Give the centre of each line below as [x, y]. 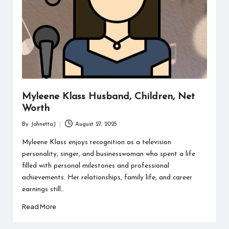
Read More [39, 207]
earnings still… [43, 189]
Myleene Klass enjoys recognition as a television [96, 142]
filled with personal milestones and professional [95, 166]
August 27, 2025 [96, 124]
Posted [30, 129]
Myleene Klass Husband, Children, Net [108, 97]
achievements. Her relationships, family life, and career [107, 177]
